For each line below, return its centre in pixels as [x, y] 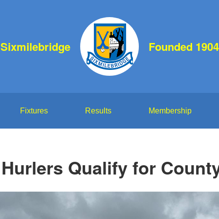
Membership [170, 111]
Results [98, 111]
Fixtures [34, 111]
